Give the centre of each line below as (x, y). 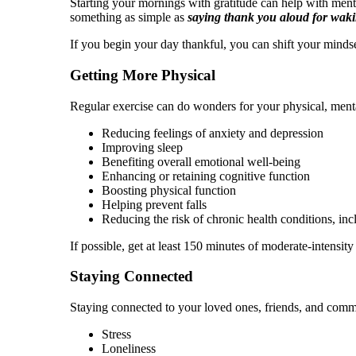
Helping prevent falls (154, 204)
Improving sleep (142, 147)
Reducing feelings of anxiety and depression (213, 133)
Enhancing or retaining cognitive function (206, 176)
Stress (116, 334)
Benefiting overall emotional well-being (201, 161)
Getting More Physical (145, 75)
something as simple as (129, 17)
